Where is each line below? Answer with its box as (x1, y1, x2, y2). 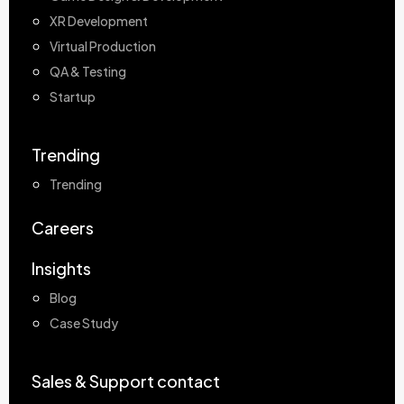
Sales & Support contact (32, 371, 220, 391)
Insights (32, 258, 91, 279)
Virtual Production (50, 38, 156, 54)
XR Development (50, 13, 148, 29)
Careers (32, 217, 94, 238)
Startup (50, 88, 96, 105)
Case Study (50, 315, 118, 331)
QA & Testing (50, 63, 126, 79)
